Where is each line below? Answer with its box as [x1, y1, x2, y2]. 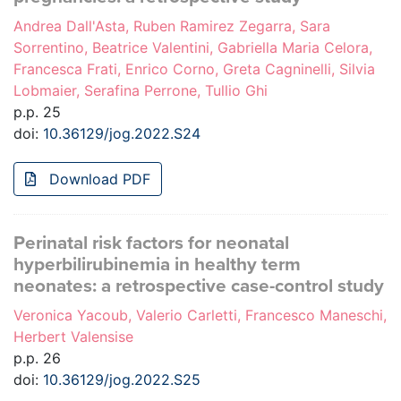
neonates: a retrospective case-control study [13, 275, 384, 298]
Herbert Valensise [13, 328, 133, 346]
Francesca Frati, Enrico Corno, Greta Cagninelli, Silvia [13, 60, 375, 79]
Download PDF [45, 170, 150, 189]
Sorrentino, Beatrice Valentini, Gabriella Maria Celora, [13, 38, 372, 57]
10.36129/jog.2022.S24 [43, 124, 200, 143]
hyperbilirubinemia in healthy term [13, 253, 301, 277]
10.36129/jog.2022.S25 [43, 371, 200, 389]
